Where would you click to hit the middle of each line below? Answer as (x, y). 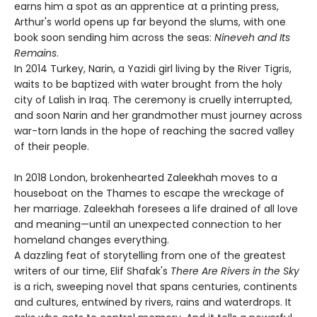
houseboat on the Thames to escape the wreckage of (149, 193)
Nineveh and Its (252, 37)
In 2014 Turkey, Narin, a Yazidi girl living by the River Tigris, (153, 68)
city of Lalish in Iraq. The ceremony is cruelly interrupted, (153, 99)
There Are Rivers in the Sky (235, 271)
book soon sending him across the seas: (114, 37)
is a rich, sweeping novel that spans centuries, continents (156, 286)
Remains (35, 53)
